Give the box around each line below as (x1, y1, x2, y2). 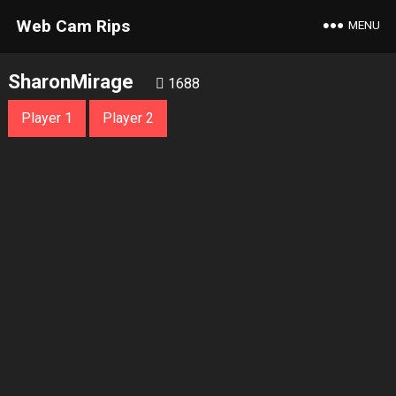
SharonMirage (7, 70, 133, 93)
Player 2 (102, 110, 154, 126)
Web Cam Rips (15, 16, 130, 36)
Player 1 (20, 110, 72, 126)
